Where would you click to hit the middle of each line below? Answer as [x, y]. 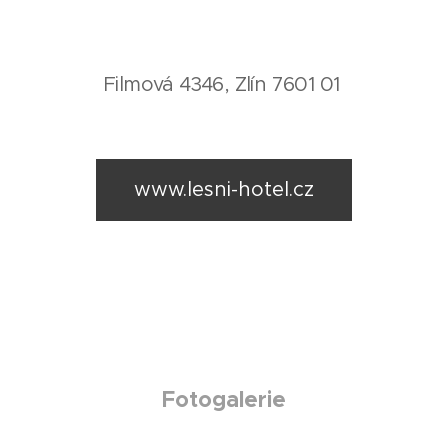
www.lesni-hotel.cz [224, 189]
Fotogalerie [224, 398]
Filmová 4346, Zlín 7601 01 [224, 84]
